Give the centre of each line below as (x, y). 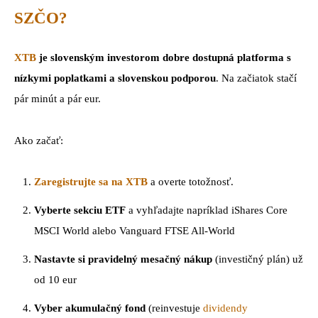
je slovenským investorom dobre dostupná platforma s (164, 57)
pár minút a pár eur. (57, 98)
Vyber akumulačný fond (90, 308)
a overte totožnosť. (191, 182)
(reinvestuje (174, 308)
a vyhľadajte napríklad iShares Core (207, 210)
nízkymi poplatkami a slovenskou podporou (115, 78)
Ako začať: (39, 140)
